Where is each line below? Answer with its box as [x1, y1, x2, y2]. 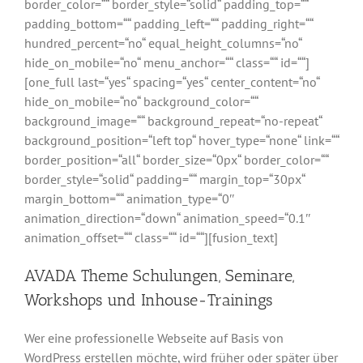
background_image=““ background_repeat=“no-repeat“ [24, 112, 322, 129]
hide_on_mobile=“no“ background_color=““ [24, 92, 258, 109]
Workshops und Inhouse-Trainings [24, 289, 272, 310]
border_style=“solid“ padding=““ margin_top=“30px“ [24, 170, 305, 187]
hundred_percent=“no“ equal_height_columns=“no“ [24, 34, 301, 51]
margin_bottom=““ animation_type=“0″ [24, 190, 235, 207]
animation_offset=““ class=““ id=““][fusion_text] [24, 228, 278, 246]
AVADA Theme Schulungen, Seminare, [24, 265, 294, 285]
